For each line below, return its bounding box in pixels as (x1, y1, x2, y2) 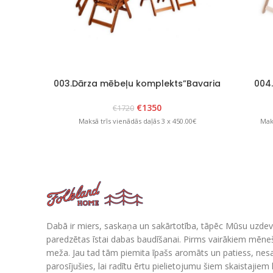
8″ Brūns (119, 88, 155, 101)
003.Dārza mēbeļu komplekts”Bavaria (54, 77, 221, 90)
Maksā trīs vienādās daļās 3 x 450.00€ (78, 116, 196, 126)
